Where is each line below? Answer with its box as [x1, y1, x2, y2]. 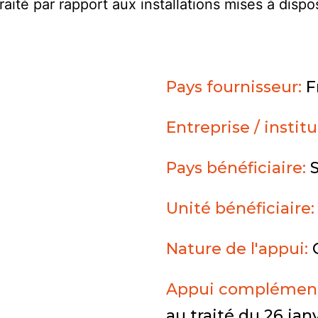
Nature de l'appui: [166, 238, 312, 258]
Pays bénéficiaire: [166, 158, 310, 177]
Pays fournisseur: [166, 77, 306, 97]
